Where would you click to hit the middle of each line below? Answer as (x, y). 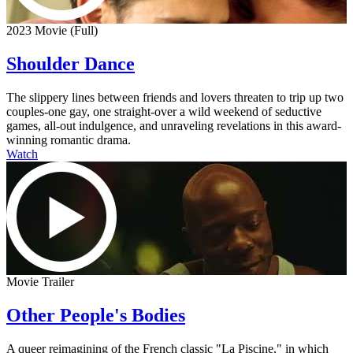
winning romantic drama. (69, 139)
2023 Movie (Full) (52, 31)
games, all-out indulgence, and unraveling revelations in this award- (174, 125)
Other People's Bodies (96, 315)
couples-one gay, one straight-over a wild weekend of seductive (164, 111)
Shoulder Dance (71, 64)
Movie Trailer (40, 281)
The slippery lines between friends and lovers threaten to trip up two (175, 97)
